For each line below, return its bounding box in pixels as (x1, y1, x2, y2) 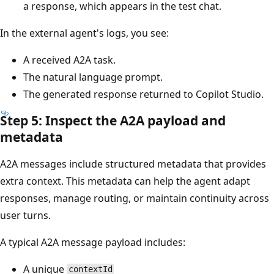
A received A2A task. (23, 53, 116, 67)
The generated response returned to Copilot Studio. (23, 87, 264, 101)
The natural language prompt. (23, 70, 163, 84)
